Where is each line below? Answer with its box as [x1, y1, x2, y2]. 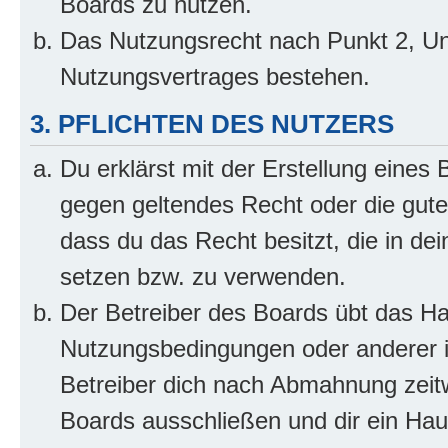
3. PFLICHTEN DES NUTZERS [30, 110, 394, 138]
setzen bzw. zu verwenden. [60, 263, 346, 291]
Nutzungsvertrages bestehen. [60, 63, 370, 90]
